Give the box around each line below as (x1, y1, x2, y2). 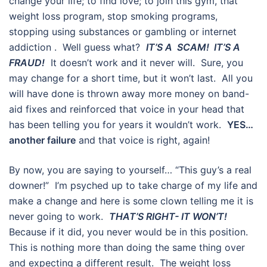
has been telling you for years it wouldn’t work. (9, 119, 227, 131)
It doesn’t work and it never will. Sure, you (45, 57, 243, 69)
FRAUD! (9, 57, 45, 69)
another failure (9, 134, 76, 147)
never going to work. (9, 210, 109, 223)
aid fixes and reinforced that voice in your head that (9, 103, 244, 116)
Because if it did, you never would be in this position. (9, 226, 251, 238)
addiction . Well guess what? (9, 41, 146, 54)
